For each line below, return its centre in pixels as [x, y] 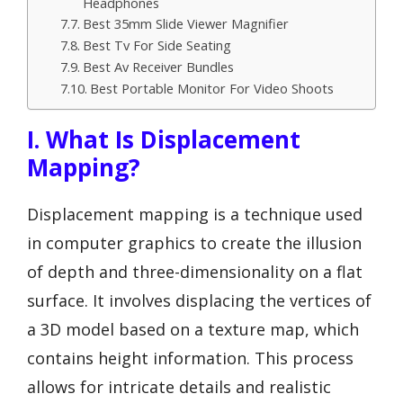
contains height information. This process [190, 358]
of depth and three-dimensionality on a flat [195, 272]
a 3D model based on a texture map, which [193, 329]
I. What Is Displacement [164, 139]
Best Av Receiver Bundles [158, 67]
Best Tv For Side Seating [157, 45]
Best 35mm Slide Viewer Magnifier [185, 23]
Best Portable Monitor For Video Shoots [211, 88]
